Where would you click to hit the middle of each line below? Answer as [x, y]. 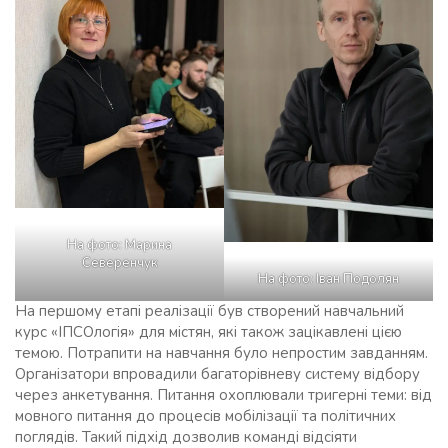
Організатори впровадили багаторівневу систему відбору [217, 374]
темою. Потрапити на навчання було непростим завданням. [221, 353]
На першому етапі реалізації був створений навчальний [209, 311]
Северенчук [119, 262]
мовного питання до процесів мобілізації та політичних [205, 416]
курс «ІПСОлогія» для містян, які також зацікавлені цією [208, 332]
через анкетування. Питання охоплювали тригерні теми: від [223, 395]
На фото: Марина [119, 244]
